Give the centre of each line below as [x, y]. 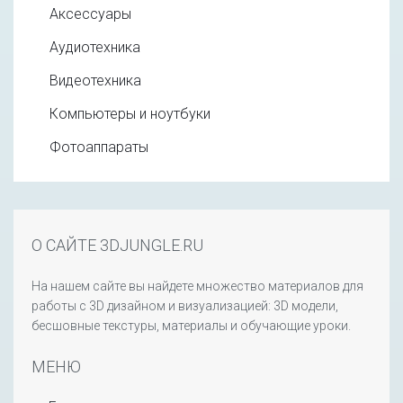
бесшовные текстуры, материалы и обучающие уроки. [191, 326]
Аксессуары [90, 14]
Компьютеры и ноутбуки [130, 114]
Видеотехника [95, 81]
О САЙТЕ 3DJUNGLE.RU [117, 246]
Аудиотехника [95, 48]
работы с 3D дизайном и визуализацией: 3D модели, [185, 306]
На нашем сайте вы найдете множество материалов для [197, 287]
